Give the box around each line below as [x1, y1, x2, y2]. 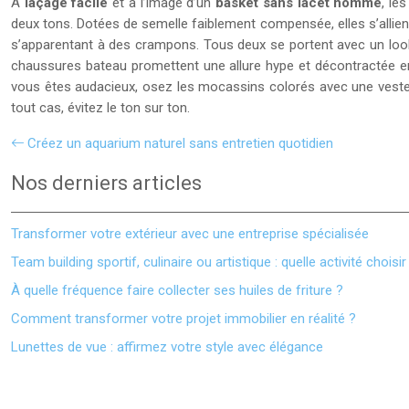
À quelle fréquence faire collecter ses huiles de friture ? [11, 282, 343, 299]
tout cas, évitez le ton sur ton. [11, 100, 190, 116]
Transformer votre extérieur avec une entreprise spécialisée [11, 225, 369, 242]
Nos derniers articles [11, 172, 202, 194]
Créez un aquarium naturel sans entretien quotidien [27, 135, 333, 152]
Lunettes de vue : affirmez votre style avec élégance [11, 339, 323, 355]
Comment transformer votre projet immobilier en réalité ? [11, 310, 356, 327]
